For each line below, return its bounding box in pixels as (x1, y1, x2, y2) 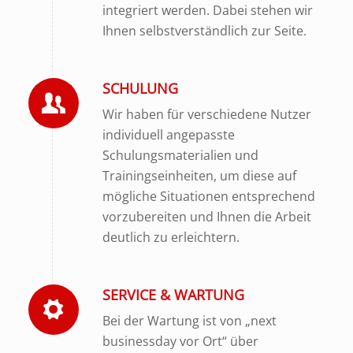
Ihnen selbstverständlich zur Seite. (102, 21, 307, 39)
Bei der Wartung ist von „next (102, 312, 277, 329)
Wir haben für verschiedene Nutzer (102, 105, 311, 123)
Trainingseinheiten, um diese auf (102, 166, 296, 184)
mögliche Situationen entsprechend (102, 187, 315, 205)
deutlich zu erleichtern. (102, 228, 240, 246)
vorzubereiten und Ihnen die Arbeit (102, 207, 311, 225)
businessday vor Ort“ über (102, 333, 258, 350)
